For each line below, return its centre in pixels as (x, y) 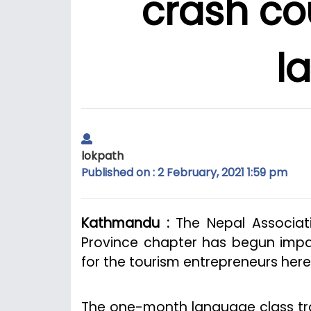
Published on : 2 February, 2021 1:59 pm (184, 172)
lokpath (102, 155)
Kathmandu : (125, 223)
